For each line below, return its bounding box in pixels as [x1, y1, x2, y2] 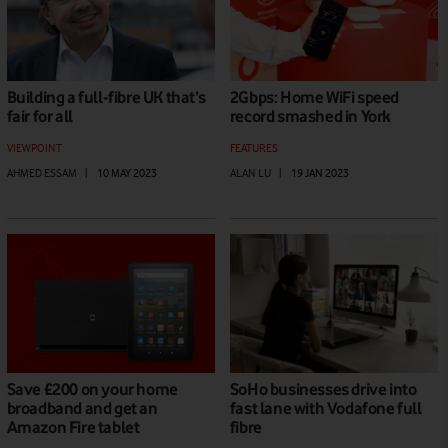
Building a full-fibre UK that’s [6, 86, 206, 107]
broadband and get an [6, 397, 158, 418]
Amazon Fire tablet [6, 416, 140, 437]
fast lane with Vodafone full [229, 397, 422, 418]
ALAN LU [229, 165, 271, 180]
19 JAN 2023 [290, 165, 349, 180]
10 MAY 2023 [96, 165, 157, 180]
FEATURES [229, 140, 278, 155]
